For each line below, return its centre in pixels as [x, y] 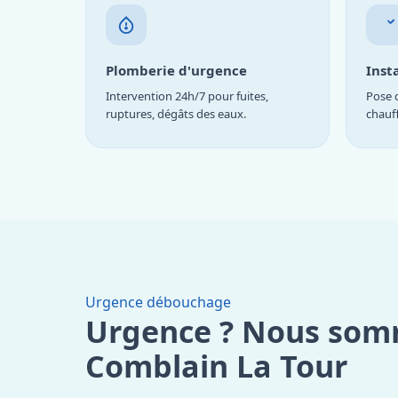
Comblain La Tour [216, 366]
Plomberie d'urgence [176, 70]
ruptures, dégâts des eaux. [176, 113]
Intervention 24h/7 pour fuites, [187, 96]
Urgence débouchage [158, 302]
